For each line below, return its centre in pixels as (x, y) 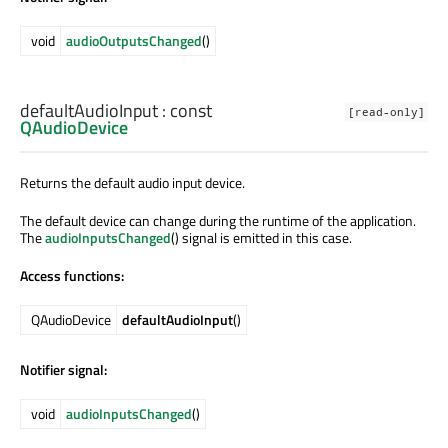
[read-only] (386, 112)
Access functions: (72, 276)
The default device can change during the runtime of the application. (218, 221)
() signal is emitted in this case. (261, 238)
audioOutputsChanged (134, 41)
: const (185, 111)
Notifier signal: (63, 370)
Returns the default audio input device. (132, 183)
